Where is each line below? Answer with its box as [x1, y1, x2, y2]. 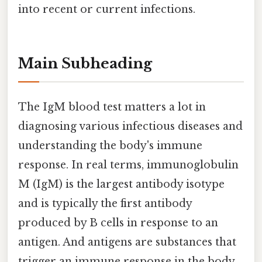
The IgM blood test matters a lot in [18, 101, 206, 114]
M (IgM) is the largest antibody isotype [18, 178, 225, 191]
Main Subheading [18, 55, 152, 73]
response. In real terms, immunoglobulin [18, 158, 239, 172]
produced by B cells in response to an [18, 216, 218, 230]
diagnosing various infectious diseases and [18, 120, 243, 133]
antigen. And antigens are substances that [18, 236, 236, 249]
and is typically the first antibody [18, 197, 192, 211]
